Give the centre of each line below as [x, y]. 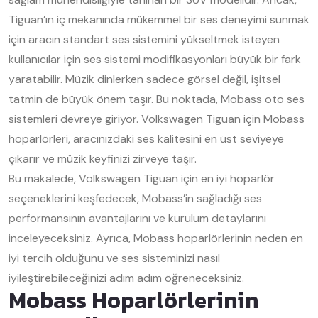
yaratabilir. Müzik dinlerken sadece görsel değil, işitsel [144, 79]
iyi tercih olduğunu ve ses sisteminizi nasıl [114, 258]
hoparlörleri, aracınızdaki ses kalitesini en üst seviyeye [146, 139]
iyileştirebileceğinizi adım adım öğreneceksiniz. [126, 278]
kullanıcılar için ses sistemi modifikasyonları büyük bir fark [155, 59]
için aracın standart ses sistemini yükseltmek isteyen [144, 39]
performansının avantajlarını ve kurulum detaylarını [137, 218]
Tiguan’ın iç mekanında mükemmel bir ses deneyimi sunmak [159, 20]
